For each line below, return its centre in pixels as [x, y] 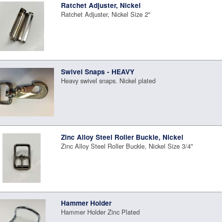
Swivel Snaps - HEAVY [98, 71]
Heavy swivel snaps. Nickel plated [109, 80]
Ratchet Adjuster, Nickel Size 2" [106, 14]
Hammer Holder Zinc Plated [101, 212]
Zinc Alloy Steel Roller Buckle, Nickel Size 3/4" [127, 146]
